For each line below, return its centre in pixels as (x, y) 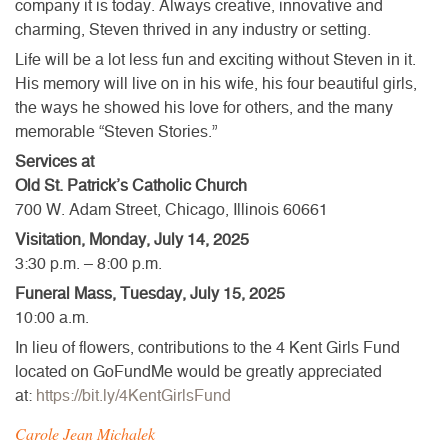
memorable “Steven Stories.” (116, 131)
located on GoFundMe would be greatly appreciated (198, 371)
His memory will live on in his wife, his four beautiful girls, (216, 83)
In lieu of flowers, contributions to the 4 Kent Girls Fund (207, 347)
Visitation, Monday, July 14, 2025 (132, 239)
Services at (54, 161)
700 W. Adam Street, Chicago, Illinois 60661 (171, 209)
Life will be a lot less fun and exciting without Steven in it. (215, 59)
